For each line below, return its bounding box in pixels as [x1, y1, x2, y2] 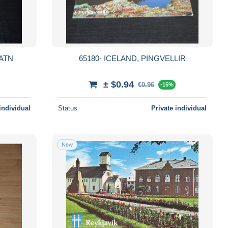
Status [58, 104, 77, 112]
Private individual [151, 104, 207, 112]
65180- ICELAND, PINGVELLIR [103, 53, 186, 63]
